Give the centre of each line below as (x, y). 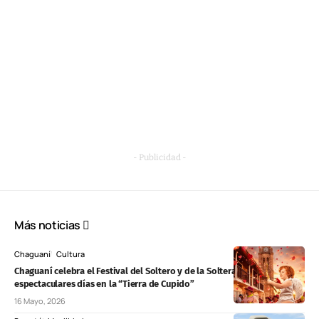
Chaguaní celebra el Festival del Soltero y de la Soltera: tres (135, 271)
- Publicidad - (159, 158)
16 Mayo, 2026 (40, 301)
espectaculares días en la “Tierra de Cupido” (104, 284)
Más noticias (48, 225)
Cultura (70, 254)
